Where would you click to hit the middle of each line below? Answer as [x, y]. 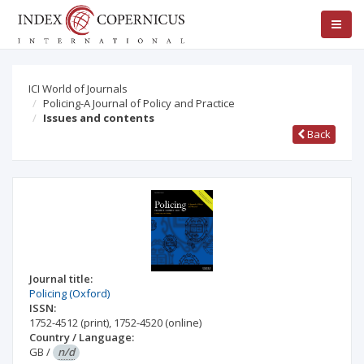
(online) [183, 323]
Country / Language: [82, 337]
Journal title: [61, 279]
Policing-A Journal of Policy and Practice [139, 103]
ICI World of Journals [78, 89]
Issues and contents [99, 118]
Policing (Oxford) [69, 293]
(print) [95, 323]
